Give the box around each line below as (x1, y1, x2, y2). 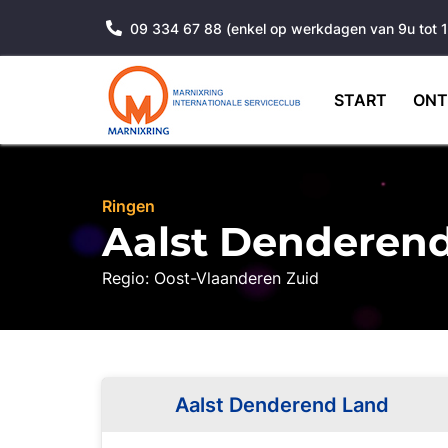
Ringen (102, 196, 155, 216)
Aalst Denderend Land (175, 393, 389, 417)
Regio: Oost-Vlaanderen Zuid (102, 268, 319, 288)
